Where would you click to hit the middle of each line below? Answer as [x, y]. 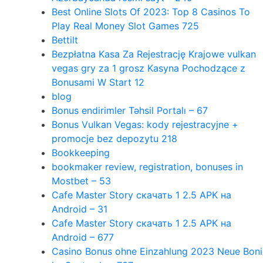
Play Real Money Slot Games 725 [125, 26]
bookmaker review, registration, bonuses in [147, 166]
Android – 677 [83, 237]
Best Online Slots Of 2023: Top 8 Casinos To [151, 11]
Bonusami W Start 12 [98, 82]
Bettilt [65, 40]
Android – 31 [80, 209]
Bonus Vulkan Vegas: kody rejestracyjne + [145, 124]
